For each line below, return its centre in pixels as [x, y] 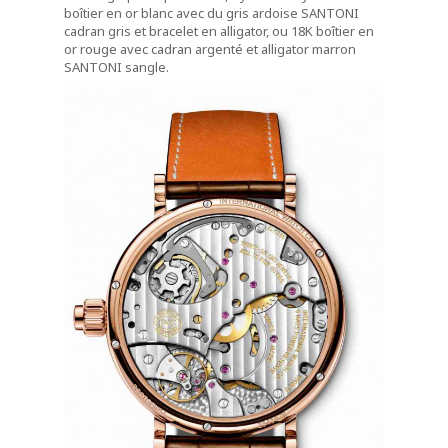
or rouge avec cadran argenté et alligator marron [210, 49]
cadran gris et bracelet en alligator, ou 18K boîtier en [219, 31]
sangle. [147, 67]
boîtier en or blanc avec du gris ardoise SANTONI [211, 13]
